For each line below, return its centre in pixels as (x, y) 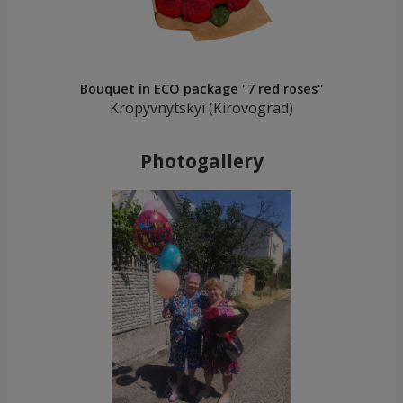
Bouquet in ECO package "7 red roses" (201, 89)
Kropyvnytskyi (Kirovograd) (201, 108)
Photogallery (201, 161)
